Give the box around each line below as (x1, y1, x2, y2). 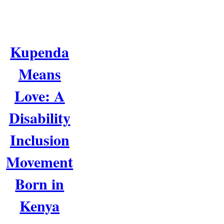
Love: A (14, 84, 65, 106)
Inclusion (9, 128, 69, 150)
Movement (6, 150, 73, 172)
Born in (15, 172, 64, 194)
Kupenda (10, 40, 69, 62)
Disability (8, 106, 70, 128)
